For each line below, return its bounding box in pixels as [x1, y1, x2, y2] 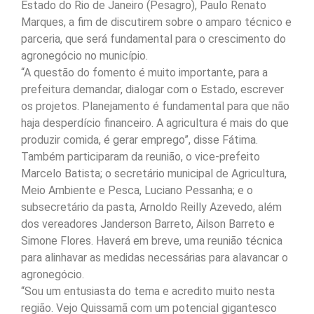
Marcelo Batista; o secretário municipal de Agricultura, [21, 167, 287, 181]
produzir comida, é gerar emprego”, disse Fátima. [21, 133, 258, 147]
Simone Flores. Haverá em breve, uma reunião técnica [21, 234, 282, 248]
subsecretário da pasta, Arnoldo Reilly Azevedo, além [21, 200, 282, 214]
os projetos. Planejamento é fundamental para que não [21, 100, 289, 114]
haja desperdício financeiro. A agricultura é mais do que [21, 116, 289, 130]
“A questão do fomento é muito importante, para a [21, 66, 268, 80]
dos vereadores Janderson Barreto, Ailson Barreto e [21, 217, 275, 231]
